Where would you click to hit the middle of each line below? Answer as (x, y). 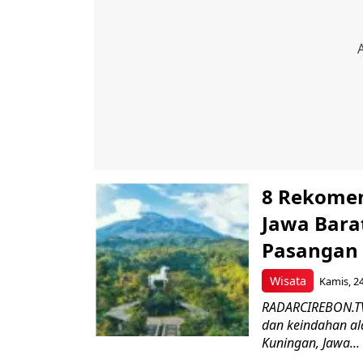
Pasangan (310, 250)
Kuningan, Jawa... (311, 342)
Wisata (288, 280)
